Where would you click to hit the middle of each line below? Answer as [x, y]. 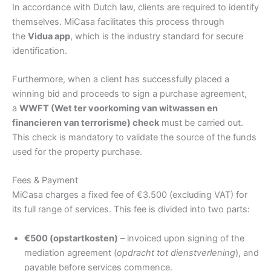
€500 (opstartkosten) [71, 238]
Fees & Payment [45, 181]
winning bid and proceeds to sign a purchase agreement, [129, 94]
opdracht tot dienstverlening [176, 253]
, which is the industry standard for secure [157, 36]
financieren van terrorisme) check [86, 123]
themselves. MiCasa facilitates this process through [118, 21]
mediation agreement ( [70, 253]
